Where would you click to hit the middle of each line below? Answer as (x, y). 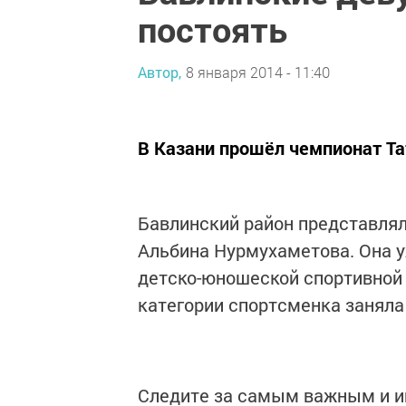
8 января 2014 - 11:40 (258, 72)
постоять (213, 29)
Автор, (159, 72)
